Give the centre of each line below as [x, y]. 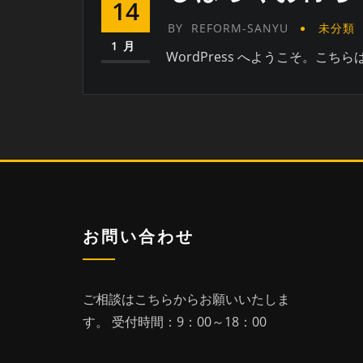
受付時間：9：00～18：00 [189, 322]
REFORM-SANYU [240, 28]
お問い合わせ [139, 237]
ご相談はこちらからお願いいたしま [186, 299]
